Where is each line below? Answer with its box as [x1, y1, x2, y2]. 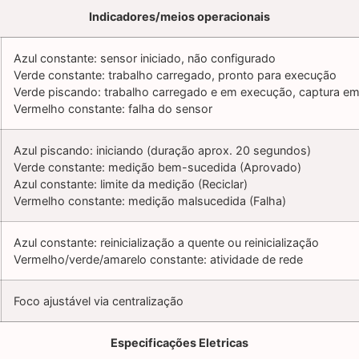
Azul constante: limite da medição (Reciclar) [14, 177, 248, 192]
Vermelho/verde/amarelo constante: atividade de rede [14, 252, 303, 267]
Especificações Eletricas [111, 336, 248, 350]
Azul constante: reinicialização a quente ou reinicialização [14, 236, 319, 250]
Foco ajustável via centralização [14, 294, 184, 309]
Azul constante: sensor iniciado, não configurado [14, 51, 276, 66]
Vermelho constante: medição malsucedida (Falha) [14, 194, 286, 208]
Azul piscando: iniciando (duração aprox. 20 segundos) [14, 143, 311, 158]
